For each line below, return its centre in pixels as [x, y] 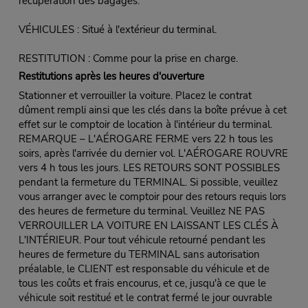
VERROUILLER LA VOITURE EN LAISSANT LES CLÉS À [148, 225]
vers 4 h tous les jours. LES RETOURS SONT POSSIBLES [149, 167]
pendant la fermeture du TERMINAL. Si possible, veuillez [148, 182]
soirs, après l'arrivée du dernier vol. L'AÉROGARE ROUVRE [153, 153]
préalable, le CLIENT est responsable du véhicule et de [144, 268]
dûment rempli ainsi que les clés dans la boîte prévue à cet [152, 110]
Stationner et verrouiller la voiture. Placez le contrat [135, 95]
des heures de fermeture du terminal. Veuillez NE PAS [141, 211]
